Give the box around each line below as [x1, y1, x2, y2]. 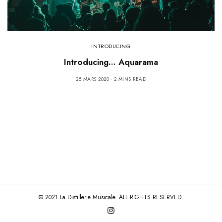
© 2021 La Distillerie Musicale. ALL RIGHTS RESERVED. [39, 193, 183, 202]
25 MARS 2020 [76, 75, 109, 83]
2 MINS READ [113, 75, 146, 83]
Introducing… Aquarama [64, 55, 158, 68]
